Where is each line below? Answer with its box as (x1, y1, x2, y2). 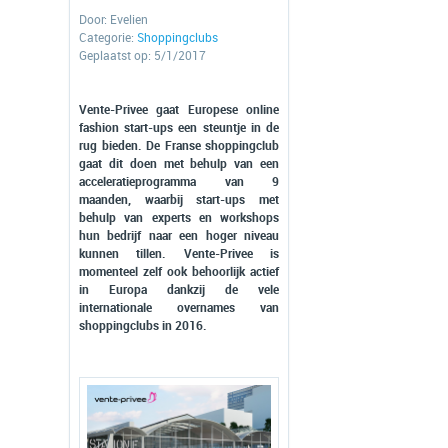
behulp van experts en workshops (79, 211, 279, 225)
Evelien (110, 13, 148, 27)
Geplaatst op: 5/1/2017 (79, 49, 206, 63)
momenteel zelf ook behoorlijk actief (79, 265, 279, 279)
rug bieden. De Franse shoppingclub (79, 139, 279, 153)
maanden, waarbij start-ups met (79, 193, 279, 207)
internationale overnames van (79, 301, 279, 315)
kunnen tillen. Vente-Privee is (79, 247, 279, 261)
